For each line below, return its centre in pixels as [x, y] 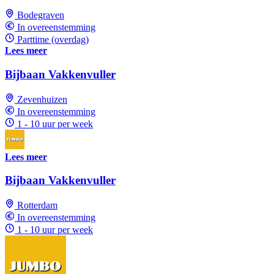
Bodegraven [41, 15]
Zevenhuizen [42, 99]
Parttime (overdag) [53, 40]
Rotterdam [37, 205]
